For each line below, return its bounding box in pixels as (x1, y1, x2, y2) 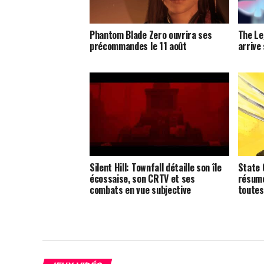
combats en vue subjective (90, 182, 191, 197)
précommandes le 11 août (90, 38, 187, 53)
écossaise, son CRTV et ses (90, 171, 195, 186)
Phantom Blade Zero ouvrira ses (90, 27, 212, 42)
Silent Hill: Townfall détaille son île (90, 160, 222, 174)
